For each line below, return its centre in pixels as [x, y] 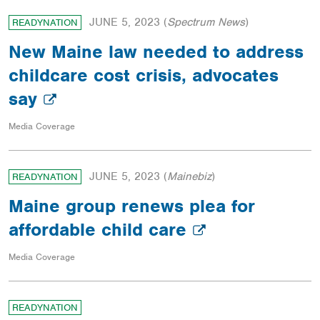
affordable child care [100, 230]
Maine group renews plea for [132, 206]
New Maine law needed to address [156, 52]
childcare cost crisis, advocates [144, 75]
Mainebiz [189, 177]
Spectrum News [206, 22]
